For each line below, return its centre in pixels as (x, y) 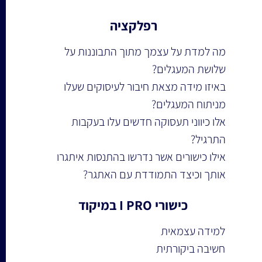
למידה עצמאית (192, 231)
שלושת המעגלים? (189, 69)
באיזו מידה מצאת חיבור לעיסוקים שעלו (144, 87)
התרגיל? (208, 139)
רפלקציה (134, 26)
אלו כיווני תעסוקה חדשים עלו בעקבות (148, 122)
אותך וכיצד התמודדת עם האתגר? (155, 174)
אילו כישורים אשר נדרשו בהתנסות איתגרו (140, 157)
